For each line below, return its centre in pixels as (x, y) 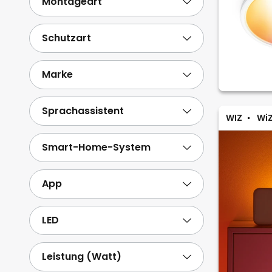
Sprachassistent (83, 111)
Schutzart (66, 38)
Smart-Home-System (96, 147)
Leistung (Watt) (82, 257)
